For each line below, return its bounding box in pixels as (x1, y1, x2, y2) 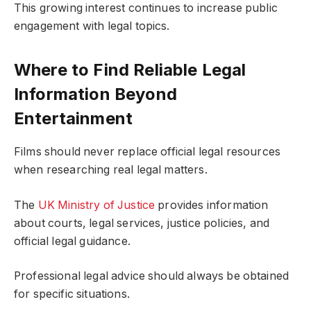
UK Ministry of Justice (37, 198, 155, 212)
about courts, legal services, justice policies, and (14, 216, 270, 230)
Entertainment (14, 108, 133, 129)
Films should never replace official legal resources (14, 145, 281, 159)
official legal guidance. (14, 234, 131, 248)
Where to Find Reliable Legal (14, 60, 246, 81)
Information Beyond (14, 84, 177, 105)
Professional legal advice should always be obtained (14, 269, 289, 283)
